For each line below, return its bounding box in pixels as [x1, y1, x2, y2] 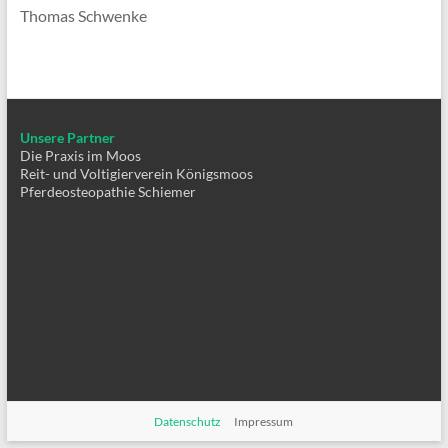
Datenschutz [154, 414, 222, 429]
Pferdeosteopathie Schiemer [19, 183, 196, 200]
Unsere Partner [19, 129, 115, 146]
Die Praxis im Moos [19, 147, 141, 164]
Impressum [234, 414, 294, 429]
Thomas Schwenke [19, 6, 147, 25]
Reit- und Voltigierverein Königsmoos [19, 165, 253, 182]
